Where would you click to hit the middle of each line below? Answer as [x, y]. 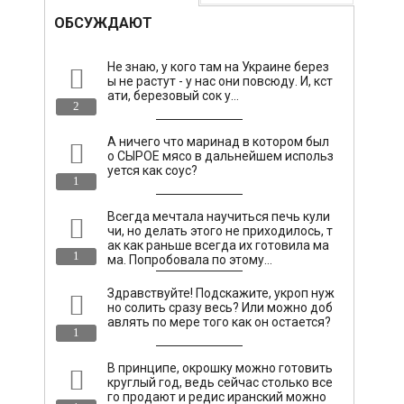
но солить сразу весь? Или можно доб [220, 307]
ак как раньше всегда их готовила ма [219, 245]
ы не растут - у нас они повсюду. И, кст [220, 81]
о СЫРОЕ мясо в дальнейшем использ [221, 156]
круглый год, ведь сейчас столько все [220, 382]
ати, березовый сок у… [174, 95]
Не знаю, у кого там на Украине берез [219, 66]
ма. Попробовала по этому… [190, 259]
